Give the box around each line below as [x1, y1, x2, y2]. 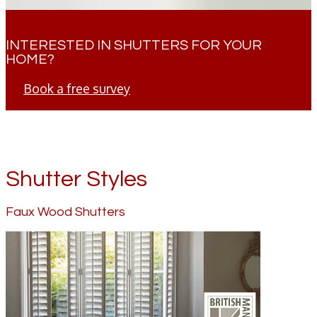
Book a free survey [23, 80, 130, 96]
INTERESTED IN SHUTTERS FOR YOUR [6, 38, 262, 52]
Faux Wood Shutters [6, 204, 125, 219]
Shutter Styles [6, 167, 147, 191]
